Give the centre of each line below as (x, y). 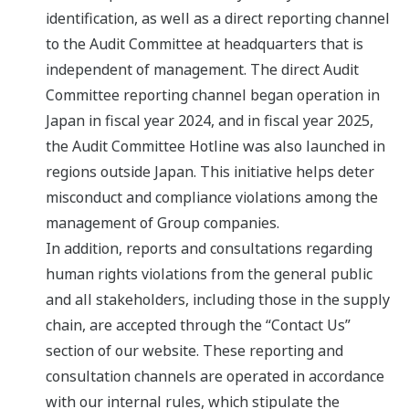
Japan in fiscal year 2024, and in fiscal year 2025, (210, 121)
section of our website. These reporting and (194, 351)
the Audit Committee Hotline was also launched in (215, 147)
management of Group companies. (163, 223)
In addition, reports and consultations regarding (209, 249)
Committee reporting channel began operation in (213, 95)
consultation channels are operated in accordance (215, 377)
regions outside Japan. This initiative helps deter (210, 172)
